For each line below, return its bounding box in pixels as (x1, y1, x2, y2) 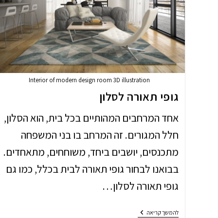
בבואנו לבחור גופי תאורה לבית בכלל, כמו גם (6, 162, 179, 176)
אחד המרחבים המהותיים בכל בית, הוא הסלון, (4, 110, 179, 125)
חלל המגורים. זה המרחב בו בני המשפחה (21, 127, 179, 142)
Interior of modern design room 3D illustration (28, 75, 150, 84)
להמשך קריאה (146, 208, 179, 216)
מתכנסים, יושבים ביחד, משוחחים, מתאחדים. (3, 145, 179, 159)
